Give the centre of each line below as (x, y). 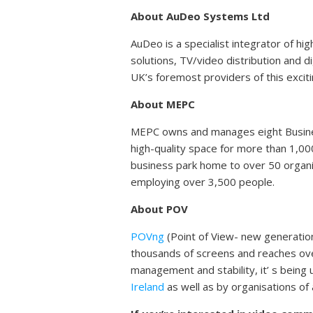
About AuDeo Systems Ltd (200, 16)
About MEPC (163, 104)
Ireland (147, 286)
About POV (159, 209)
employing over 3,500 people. (203, 181)
